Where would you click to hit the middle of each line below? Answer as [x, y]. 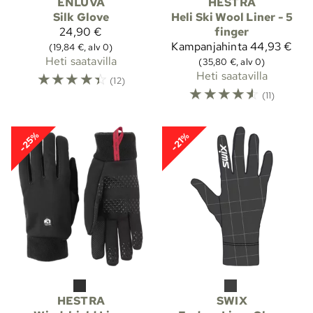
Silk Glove [81, 17]
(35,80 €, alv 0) [232, 62]
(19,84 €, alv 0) [81, 47]
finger [232, 32]
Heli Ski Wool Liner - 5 [232, 17]
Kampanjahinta [209, 47]
